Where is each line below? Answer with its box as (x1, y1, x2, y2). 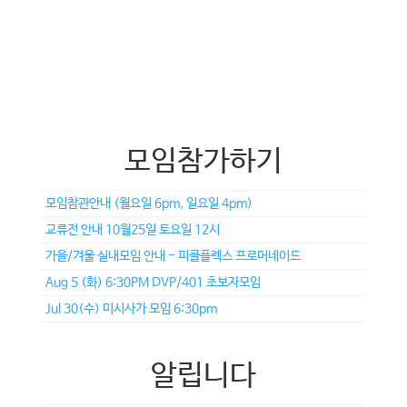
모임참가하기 (124, 145, 283, 179)
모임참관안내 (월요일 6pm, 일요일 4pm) (45, 196, 253, 211)
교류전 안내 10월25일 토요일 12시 (45, 223, 220, 237)
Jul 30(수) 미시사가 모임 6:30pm (45, 302, 217, 316)
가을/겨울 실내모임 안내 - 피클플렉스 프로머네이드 (45, 249, 301, 263)
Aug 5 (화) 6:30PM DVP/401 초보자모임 (45, 275, 261, 290)
